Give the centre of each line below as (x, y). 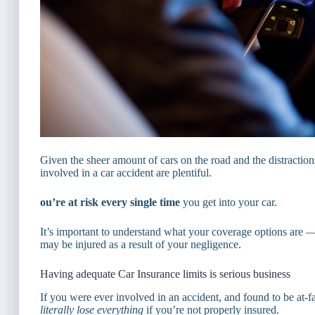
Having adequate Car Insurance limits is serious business (165, 274)
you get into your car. (229, 202)
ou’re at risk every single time (110, 202)
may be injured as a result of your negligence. (141, 244)
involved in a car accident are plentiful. (126, 172)
